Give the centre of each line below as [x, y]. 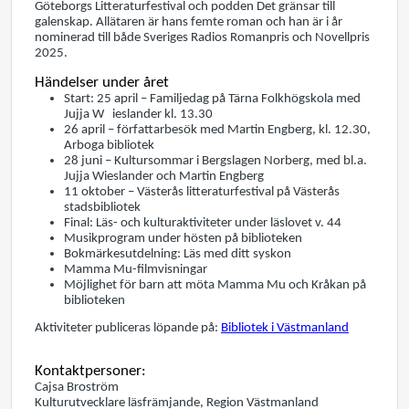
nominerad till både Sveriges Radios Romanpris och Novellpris [202, 38]
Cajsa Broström [77, 388]
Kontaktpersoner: [90, 372]
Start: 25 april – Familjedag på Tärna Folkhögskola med [212, 99]
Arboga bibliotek [109, 145]
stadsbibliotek [102, 207]
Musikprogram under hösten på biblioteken [183, 238]
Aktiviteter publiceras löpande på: [128, 328]
